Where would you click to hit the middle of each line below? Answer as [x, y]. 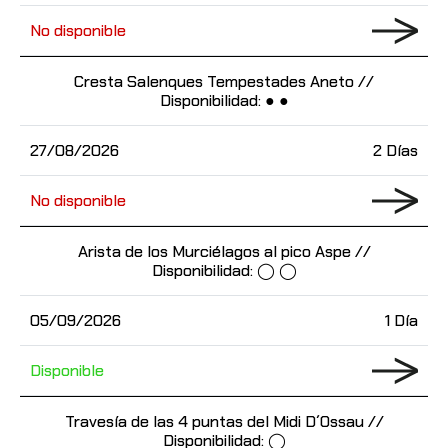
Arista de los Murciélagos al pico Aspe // [224, 251]
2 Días [395, 150]
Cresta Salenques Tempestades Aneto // [224, 81]
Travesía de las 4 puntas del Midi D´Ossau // [224, 421]
